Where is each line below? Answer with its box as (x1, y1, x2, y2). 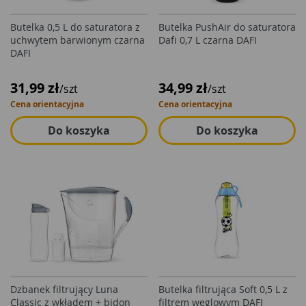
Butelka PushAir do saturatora (158, 20, 296, 33)
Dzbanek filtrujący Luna (10, 283, 118, 296)
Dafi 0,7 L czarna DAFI (158, 33, 257, 46)
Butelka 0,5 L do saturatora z (10, 20, 140, 33)
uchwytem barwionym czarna (10, 33, 145, 46)
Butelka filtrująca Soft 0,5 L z (158, 283, 288, 296)
